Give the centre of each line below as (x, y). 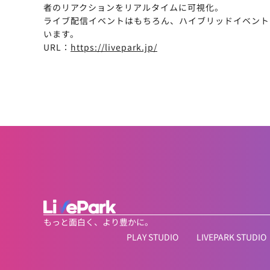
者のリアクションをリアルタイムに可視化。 (133, 8)
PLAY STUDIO (152, 237)
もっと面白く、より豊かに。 (98, 222)
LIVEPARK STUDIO (231, 237)
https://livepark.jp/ (114, 47)
